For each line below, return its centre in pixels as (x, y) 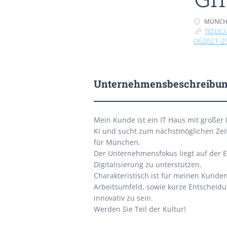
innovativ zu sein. (123, 198)
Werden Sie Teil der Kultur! (140, 209)
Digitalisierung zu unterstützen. (147, 164)
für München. (117, 142)
